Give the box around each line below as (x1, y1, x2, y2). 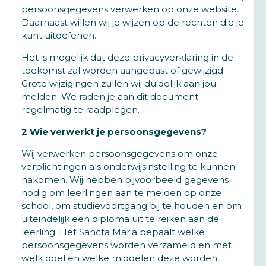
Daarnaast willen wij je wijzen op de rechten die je (21, 17, 244, 28)
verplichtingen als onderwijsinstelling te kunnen (21, 161, 235, 172)
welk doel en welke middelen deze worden (21, 252, 217, 264)
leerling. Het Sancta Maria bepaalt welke (21, 226, 205, 237)
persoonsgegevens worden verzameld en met (21, 239, 232, 251)
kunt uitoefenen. (21, 30, 96, 41)
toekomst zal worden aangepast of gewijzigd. (21, 65, 225, 76)
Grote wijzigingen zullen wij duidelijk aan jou (21, 78, 216, 89)
